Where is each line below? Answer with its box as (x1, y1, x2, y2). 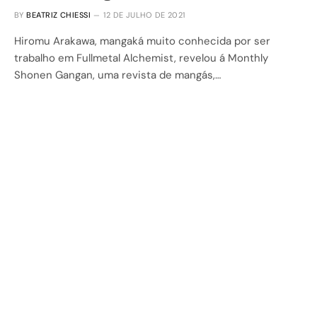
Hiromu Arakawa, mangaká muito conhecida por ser (14, 33, 270, 48)
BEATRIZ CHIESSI (26, 9, 91, 20)
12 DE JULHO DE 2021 (103, 9, 185, 20)
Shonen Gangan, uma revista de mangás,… (14, 67, 221, 82)
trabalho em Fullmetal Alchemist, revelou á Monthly (14, 50, 268, 65)
